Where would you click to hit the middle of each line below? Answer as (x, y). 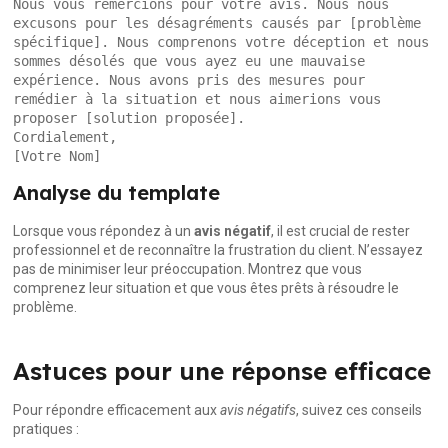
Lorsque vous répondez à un (104, 230)
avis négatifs (258, 409)
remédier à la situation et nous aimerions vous (197, 98)
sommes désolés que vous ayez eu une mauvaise (189, 60)
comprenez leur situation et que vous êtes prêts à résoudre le (206, 287)
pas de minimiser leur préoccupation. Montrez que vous (188, 268)
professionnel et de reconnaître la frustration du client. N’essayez (218, 249)
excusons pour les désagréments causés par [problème (217, 22)
